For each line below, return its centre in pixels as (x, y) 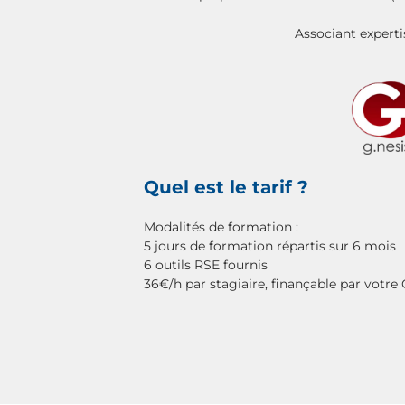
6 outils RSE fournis (206, 265)
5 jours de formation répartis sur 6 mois (270, 246)
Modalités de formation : (221, 227)
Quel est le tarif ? (226, 187)
